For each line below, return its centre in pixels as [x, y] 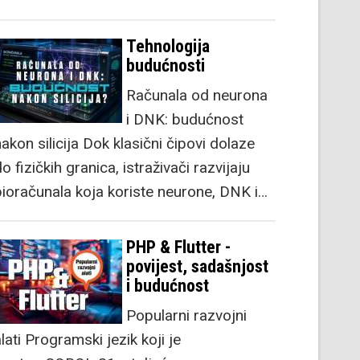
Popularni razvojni [186, 315]
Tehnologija [168, 46]
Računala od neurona [197, 95]
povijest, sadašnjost [197, 266]
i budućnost [168, 285]
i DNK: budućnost [185, 119]
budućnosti [166, 65]
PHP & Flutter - [178, 247]
